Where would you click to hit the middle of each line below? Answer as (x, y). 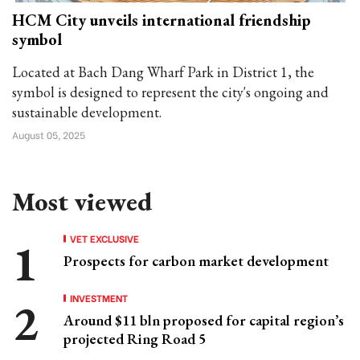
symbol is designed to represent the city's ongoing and (170, 92)
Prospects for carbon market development (196, 261)
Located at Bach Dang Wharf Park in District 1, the (163, 72)
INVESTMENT (99, 298)
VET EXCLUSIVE (104, 238)
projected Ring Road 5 (135, 339)
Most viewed (82, 202)
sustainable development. (87, 112)
